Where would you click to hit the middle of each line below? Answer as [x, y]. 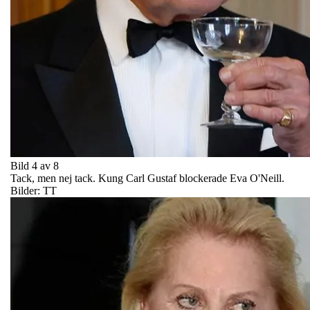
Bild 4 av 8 [35, 165]
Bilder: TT [34, 190]
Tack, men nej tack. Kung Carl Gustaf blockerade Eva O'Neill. [147, 178]
